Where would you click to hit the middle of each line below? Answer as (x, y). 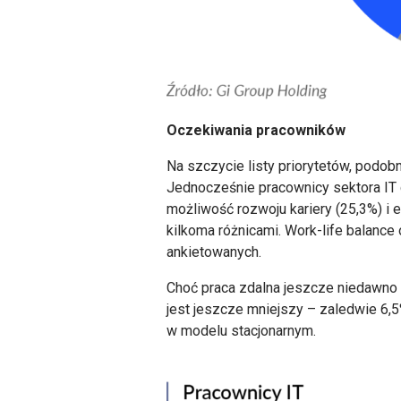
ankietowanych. (214, 252)
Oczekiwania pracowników (256, 131)
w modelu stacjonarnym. (242, 331)
